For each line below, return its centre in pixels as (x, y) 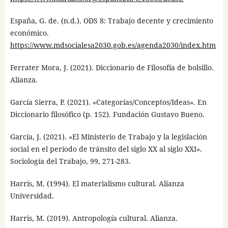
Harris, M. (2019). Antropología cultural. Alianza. (94, 218)
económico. (29, 33)
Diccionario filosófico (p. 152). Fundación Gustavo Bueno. (107, 114)
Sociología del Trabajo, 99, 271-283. (70, 161)
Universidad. (32, 195)
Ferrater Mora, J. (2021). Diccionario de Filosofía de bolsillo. (112, 67)
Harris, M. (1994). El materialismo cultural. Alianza (97, 183)
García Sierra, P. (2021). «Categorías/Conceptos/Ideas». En (108, 102)
